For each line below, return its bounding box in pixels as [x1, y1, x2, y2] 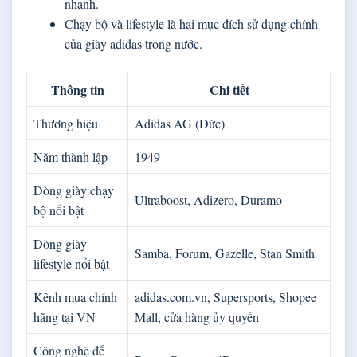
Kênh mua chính [33, 288, 117, 305]
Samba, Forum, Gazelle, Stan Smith [135, 244, 315, 261]
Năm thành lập [33, 147, 108, 165]
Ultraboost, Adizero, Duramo [135, 190, 282, 208]
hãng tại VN [33, 308, 96, 325]
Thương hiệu [33, 114, 98, 131]
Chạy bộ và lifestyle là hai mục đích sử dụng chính [65, 14, 318, 32]
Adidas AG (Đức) [135, 114, 225, 131]
